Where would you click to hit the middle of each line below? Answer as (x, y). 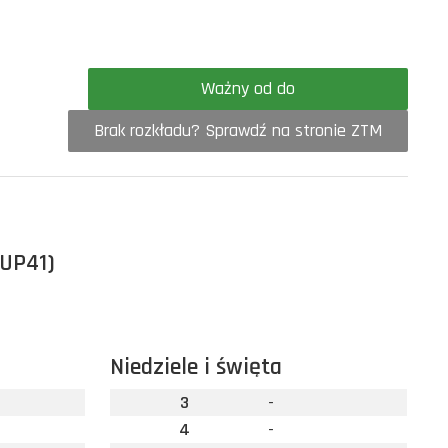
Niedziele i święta (195, 367)
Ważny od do (286, 88)
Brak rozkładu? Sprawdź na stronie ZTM (238, 130)
